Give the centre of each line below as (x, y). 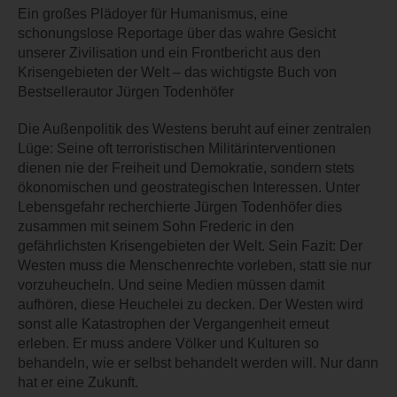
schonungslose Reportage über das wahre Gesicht (177, 33)
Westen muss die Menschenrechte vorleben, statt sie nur (195, 265)
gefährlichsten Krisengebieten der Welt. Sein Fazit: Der (190, 245)
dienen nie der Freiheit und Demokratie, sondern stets (186, 167)
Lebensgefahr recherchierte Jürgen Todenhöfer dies (180, 206)
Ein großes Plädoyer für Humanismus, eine (153, 13)
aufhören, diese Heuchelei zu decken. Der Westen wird (191, 304)
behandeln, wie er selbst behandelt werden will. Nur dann (198, 362)
